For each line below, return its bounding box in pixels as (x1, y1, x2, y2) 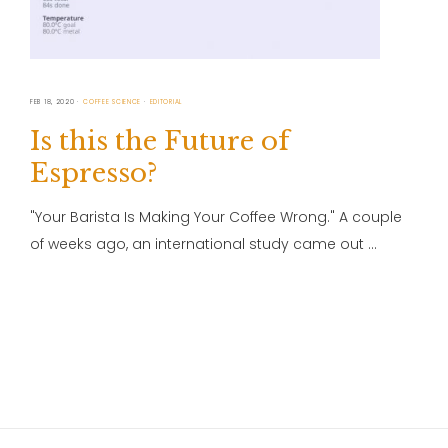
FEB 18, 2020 (30, 97, 75, 107)
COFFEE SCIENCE (83, 97, 142, 107)
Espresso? (30, 157, 158, 190)
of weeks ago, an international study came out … (30, 234, 377, 255)
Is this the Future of (30, 125, 289, 158)
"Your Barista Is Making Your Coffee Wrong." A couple (30, 207, 402, 228)
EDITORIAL (149, 97, 183, 107)
